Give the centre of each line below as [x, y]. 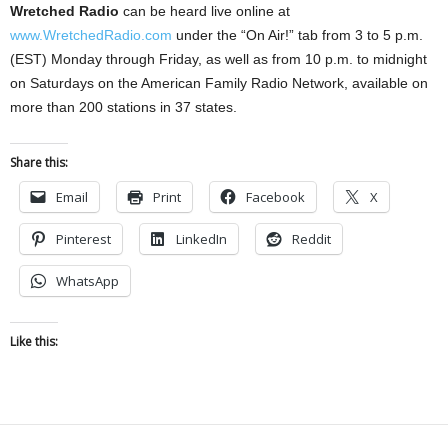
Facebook [275, 197]
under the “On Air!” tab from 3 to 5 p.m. [297, 35]
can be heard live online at [204, 11]
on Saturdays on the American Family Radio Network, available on [219, 83]
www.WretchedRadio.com [91, 35]
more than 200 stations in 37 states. [123, 107]
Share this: [39, 162]
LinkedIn [201, 239]
